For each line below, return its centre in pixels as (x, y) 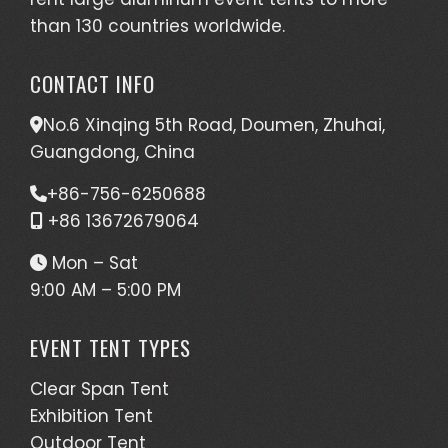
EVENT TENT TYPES (110, 347)
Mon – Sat (92, 262)
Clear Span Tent (99, 388)
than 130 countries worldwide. (157, 25)
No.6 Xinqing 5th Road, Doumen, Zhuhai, (214, 124)
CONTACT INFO (92, 83)
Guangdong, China (112, 151)
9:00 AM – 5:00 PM (105, 289)
